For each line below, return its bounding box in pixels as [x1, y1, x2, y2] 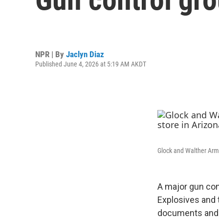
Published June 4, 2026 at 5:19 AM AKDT [35, 60, 146, 68]
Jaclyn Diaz [66, 49, 104, 59]
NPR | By [35, 49, 66, 59]
